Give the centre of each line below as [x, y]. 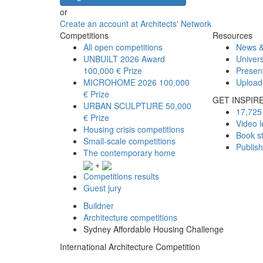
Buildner [99, 205]
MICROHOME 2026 [121, 82]
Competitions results [121, 176]
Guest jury [102, 188]
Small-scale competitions [129, 141]
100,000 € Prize [113, 70]
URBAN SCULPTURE [124, 105]
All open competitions [123, 47]
